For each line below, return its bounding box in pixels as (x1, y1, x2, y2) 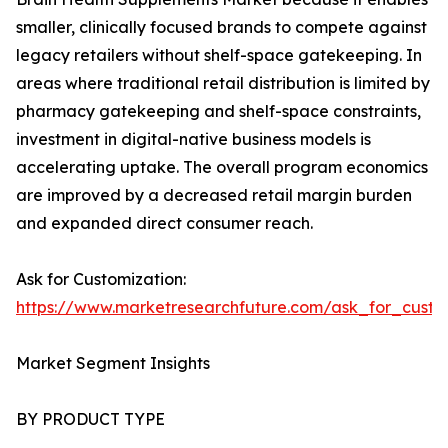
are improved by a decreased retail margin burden (16, 185, 412, 206)
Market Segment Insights (16, 353, 210, 374)
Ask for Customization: (16, 269, 186, 290)
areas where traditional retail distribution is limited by (16, 73, 430, 94)
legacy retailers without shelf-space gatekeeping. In (16, 45, 422, 66)
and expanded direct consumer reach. (16, 213, 313, 234)
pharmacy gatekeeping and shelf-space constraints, (16, 101, 421, 122)
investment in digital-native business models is (16, 129, 371, 150)
